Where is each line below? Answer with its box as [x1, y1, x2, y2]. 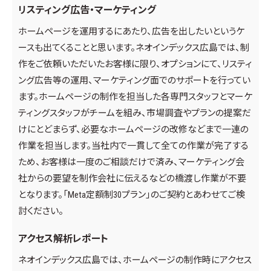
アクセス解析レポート [18, 233, 108, 245]
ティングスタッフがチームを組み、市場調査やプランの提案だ [18, 108, 251, 119]
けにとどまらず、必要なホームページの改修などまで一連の [18, 124, 249, 135]
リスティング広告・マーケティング [18, 4, 156, 16]
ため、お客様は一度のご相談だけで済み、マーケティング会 [18, 157, 244, 168]
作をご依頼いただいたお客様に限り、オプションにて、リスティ [18, 59, 252, 70]
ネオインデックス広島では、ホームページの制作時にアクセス [18, 255, 252, 266]
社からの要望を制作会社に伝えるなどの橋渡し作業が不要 [18, 173, 246, 184]
